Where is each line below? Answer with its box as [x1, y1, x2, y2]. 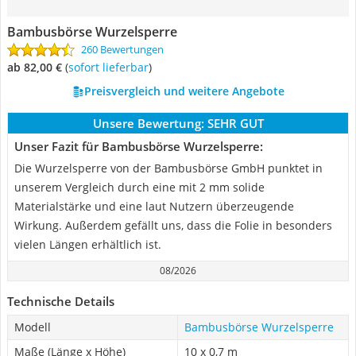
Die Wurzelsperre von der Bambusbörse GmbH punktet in [14, 161, 323, 176]
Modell [14, 319, 51, 335]
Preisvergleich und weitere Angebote [83, 83, 284, 99]
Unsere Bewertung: [92, 115, 204, 131]
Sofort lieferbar [74, 60, 149, 75]
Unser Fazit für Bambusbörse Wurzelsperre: [14, 138, 263, 154]
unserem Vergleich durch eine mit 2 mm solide [14, 180, 265, 195]
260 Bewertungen [81, 42, 164, 56]
